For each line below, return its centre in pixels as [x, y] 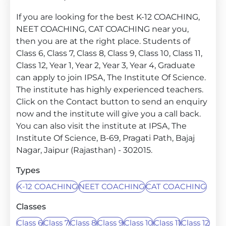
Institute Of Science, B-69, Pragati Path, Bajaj [105, 138]
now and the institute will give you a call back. [108, 114]
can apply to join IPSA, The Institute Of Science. [111, 77]
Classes [31, 207]
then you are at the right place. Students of [103, 41]
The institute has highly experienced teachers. [110, 90]
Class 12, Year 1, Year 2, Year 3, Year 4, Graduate [106, 65]
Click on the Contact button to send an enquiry [112, 102]
